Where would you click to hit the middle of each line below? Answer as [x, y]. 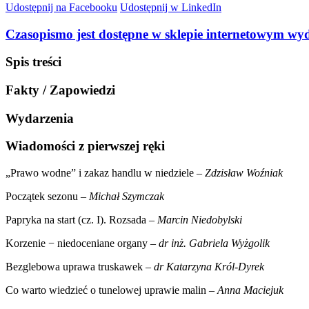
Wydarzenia [40, 118]
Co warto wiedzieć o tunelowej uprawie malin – [111, 290]
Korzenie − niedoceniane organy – [82, 243]
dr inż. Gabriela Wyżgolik [214, 243]
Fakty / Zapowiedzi [60, 90]
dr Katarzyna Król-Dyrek [209, 267]
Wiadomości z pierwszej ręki [85, 146]
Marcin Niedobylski [200, 220]
